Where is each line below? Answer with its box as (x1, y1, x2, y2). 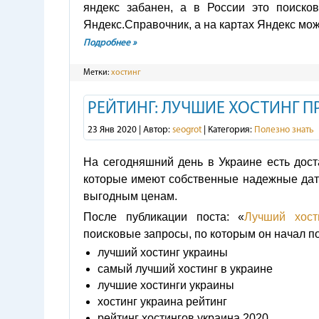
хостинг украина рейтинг (98, 296, 227, 308)
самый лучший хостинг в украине (98, 263, 273, 275)
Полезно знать (254, 125, 314, 135)
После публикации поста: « (83, 211, 245, 223)
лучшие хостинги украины (98, 279, 234, 291)
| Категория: (202, 125, 254, 135)
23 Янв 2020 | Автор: (88, 125, 172, 135)
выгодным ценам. (83, 190, 177, 202)
